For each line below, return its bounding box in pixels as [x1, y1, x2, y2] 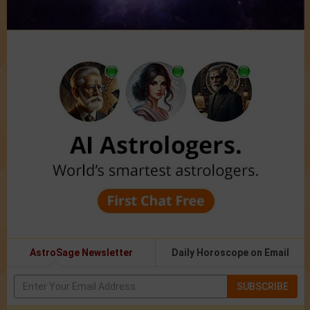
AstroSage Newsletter [29, 247, 133, 259]
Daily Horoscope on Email [171, 247, 289, 259]
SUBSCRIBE [237, 281, 289, 293]
